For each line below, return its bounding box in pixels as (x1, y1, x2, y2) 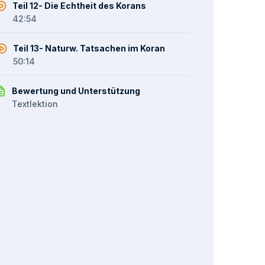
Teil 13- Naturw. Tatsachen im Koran (13, 43, 166, 53)
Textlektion (12, 99, 59, 109)
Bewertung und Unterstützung (12, 86, 141, 96)
